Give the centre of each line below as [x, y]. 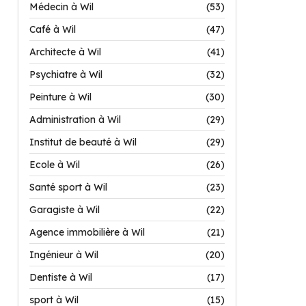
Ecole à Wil [55, 165]
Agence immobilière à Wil [87, 232]
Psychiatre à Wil [66, 74]
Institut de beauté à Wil [83, 142]
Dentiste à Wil [61, 277]
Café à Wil [53, 29]
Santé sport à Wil [68, 187]
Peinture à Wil [60, 97]
